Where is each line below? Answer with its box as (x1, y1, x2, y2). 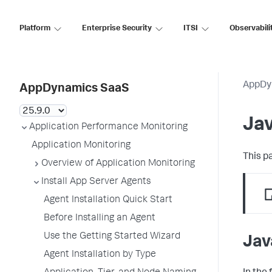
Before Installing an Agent (44, 214, 155, 223)
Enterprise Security (82, 24, 152, 33)
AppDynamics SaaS (19, 83, 129, 95)
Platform (19, 24, 50, 33)
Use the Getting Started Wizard (44, 232, 180, 242)
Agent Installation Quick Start (44, 195, 172, 205)
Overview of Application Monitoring (41, 159, 195, 169)
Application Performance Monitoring (29, 123, 188, 132)
